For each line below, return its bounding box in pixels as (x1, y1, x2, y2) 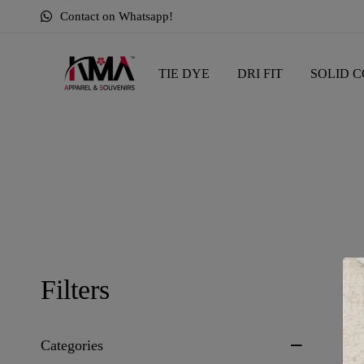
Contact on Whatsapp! (60, 10, 173, 23)
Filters (41, 274, 110, 305)
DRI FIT (237, 66, 283, 80)
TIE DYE (158, 66, 210, 80)
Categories (41, 336, 103, 353)
